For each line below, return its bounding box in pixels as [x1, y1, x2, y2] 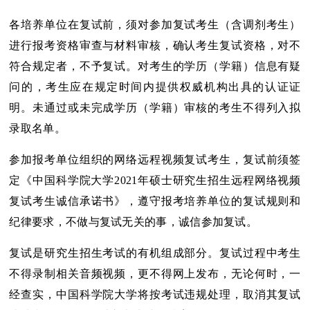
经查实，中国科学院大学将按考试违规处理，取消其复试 [9, 289, 301, 301]
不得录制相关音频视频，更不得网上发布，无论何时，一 [9, 268, 301, 280]
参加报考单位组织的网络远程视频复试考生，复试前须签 [9, 154, 301, 166]
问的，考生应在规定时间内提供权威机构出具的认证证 [9, 81, 301, 93]
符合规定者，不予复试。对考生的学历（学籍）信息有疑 [9, 60, 301, 73]
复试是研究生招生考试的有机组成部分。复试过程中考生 [9, 247, 301, 259]
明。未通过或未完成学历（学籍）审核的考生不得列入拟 [9, 102, 301, 114]
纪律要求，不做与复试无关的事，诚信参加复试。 [9, 216, 258, 228]
